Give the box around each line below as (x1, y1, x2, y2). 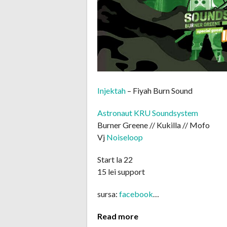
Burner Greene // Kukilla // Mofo (97, 120, 210, 130)
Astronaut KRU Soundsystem (97, 108, 198, 118)
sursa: (97, 189, 119, 199)
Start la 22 (97, 155, 133, 165)
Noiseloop (106, 132, 143, 142)
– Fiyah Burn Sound (126, 86, 193, 96)
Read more (97, 211, 138, 221)
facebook (119, 189, 153, 199)
